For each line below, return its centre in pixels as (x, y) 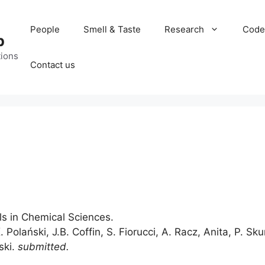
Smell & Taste (112, 29)
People (45, 29)
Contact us (53, 65)
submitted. (43, 246)
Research (184, 29)
